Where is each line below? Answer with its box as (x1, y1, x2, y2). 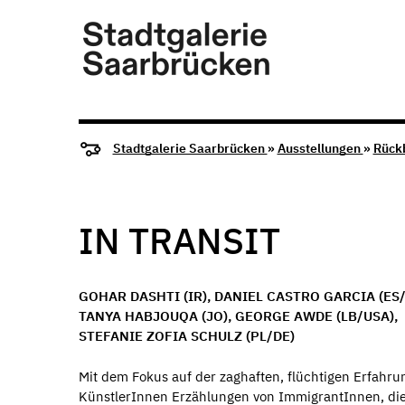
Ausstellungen (277, 140, 363, 157)
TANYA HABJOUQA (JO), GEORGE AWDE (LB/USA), (79, 307, 398, 325)
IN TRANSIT (79, 217, 280, 264)
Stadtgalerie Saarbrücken (112, 140, 268, 157)
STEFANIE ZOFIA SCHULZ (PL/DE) (79, 327, 295, 344)
